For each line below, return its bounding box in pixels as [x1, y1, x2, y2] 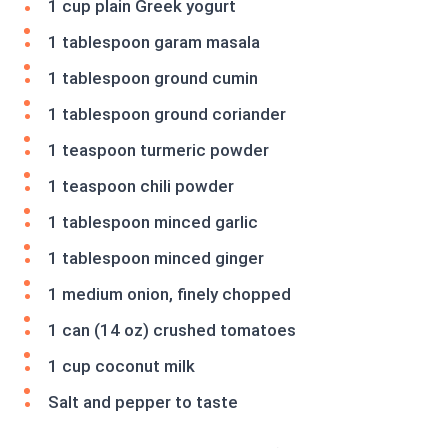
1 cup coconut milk [48, 356, 195, 377]
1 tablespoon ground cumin [48, 68, 258, 89]
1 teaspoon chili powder [48, 176, 234, 197]
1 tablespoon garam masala [48, 32, 260, 53]
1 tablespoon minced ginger [48, 248, 264, 269]
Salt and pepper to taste [48, 392, 238, 413]
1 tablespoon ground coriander [48, 104, 286, 125]
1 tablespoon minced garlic [48, 212, 258, 233]
